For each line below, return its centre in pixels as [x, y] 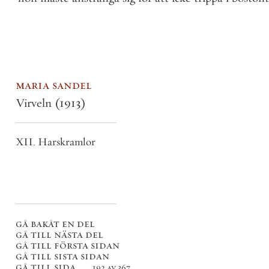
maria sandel [54, 85]
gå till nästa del [59, 234]
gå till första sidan [68, 245]
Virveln [35, 103]
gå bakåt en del [55, 224]
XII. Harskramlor [56, 142]
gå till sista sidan [62, 256]
